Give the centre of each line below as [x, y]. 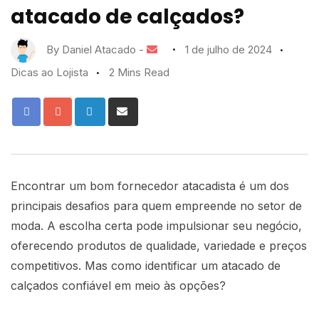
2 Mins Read [139, 72]
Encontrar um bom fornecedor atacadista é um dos [150, 186]
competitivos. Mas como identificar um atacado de [146, 266]
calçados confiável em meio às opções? [118, 286]
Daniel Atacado [99, 49]
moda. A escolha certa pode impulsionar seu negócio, [156, 226]
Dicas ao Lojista [49, 72]
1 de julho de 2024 [229, 49]
